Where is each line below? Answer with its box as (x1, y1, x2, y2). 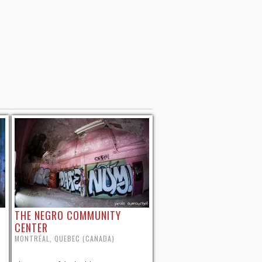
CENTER (15, 220, 48, 236)
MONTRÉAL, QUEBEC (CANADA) (15, 233, 115, 244)
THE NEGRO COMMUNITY (15, 208, 121, 223)
